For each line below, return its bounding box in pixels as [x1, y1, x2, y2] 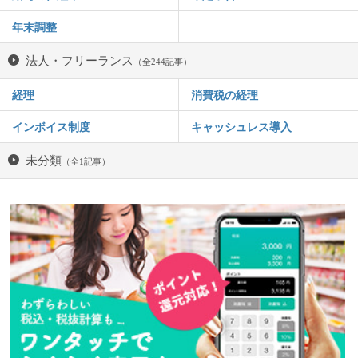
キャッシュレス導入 [191, 120, 292, 133]
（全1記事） [62, 157, 110, 166]
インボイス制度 [12, 120, 90, 133]
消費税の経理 [191, 88, 258, 101]
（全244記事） [133, 57, 192, 66]
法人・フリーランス [26, 54, 133, 66]
